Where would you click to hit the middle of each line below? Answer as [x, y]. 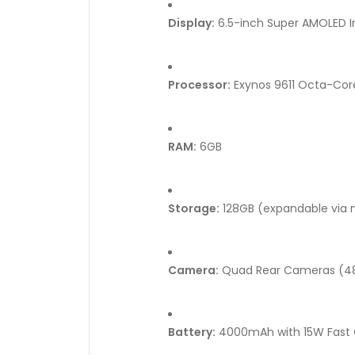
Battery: [192, 332]
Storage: [194, 208]
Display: [191, 23]
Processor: [199, 85]
